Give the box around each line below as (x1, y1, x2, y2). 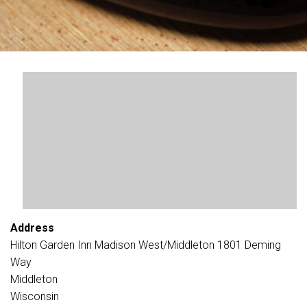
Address (10, 221, 54, 234)
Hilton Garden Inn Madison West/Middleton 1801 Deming (10, 238, 281, 251)
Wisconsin (10, 290, 59, 303)
